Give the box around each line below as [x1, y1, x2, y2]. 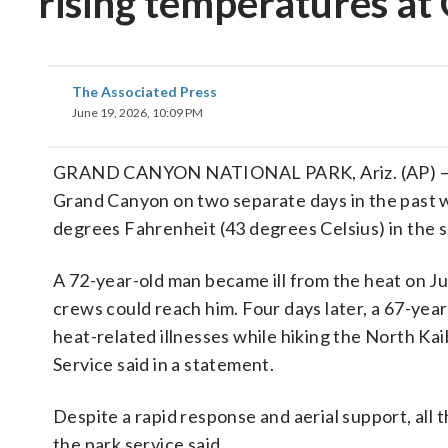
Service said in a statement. [53, 353, 275, 375]
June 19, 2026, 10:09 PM [72, 105, 203, 120]
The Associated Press [72, 83, 217, 100]
